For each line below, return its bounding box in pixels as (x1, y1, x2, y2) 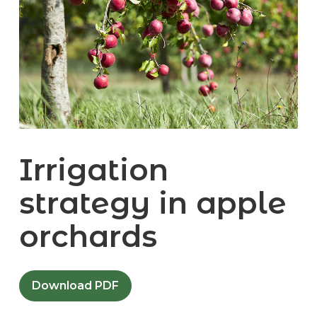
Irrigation (18, 151, 168, 189)
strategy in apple (18, 185, 287, 222)
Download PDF (31, 279, 119, 293)
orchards (18, 218, 157, 255)
